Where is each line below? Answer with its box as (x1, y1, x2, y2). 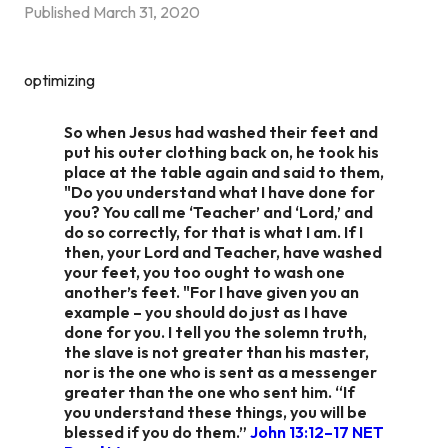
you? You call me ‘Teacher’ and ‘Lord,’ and (64, 201, 373, 222)
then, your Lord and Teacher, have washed (64, 241, 382, 262)
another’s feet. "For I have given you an (64, 281, 359, 302)
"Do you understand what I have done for (64, 181, 375, 202)
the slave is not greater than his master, (64, 341, 369, 362)
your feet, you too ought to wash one (64, 261, 345, 282)
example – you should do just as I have (64, 301, 348, 322)
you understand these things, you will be (64, 401, 367, 422)
